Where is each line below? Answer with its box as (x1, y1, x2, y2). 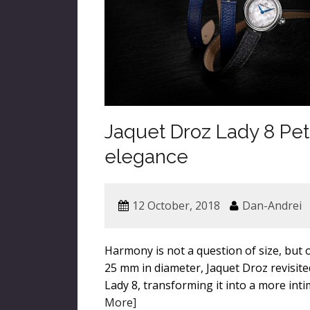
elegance (104, 145, 189, 169)
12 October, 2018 (132, 198, 221, 214)
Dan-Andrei (242, 198, 302, 214)
